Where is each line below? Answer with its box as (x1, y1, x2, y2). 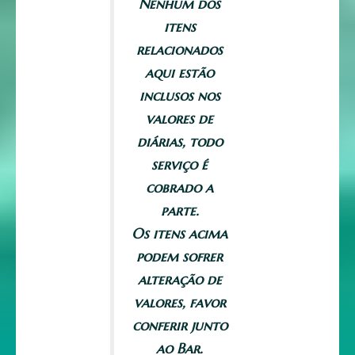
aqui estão (145, 63, 214, 82)
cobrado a (146, 178, 213, 197)
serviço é (151, 155, 208, 174)
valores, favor (133, 293, 226, 312)
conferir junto (132, 316, 227, 335)
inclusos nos (139, 86, 220, 105)
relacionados (136, 40, 223, 59)
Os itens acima (132, 224, 227, 243)
